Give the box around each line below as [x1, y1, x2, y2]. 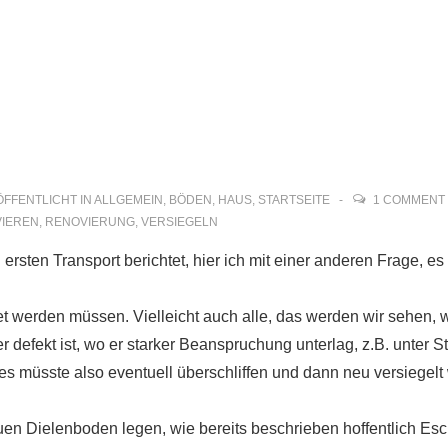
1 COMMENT [373, 193, 445, 207]
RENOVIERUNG [45, 215, 135, 229]
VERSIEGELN [141, 215, 218, 229]
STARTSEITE [258, 193, 330, 207]
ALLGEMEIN [94, 193, 163, 207]
